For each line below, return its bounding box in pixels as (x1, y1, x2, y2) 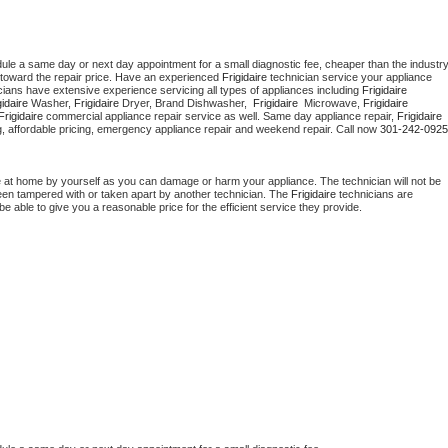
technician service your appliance (267, 71, 432, 84)
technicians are (336, 188, 413, 201)
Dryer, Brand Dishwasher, (122, 97, 253, 110)
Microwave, (301, 97, 363, 110)
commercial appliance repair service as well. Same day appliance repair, (43, 110, 397, 123)
